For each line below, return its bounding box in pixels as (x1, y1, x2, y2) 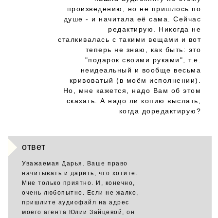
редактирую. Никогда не (108, 25, 201, 33)
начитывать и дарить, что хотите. (22, 170, 138, 177)
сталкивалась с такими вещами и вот (58, 36, 201, 43)
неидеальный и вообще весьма (80, 66, 201, 74)
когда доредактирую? (119, 107, 201, 115)
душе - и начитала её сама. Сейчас (63, 15, 201, 23)
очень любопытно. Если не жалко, (22, 189, 139, 196)
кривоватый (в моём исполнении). (69, 76, 201, 84)
